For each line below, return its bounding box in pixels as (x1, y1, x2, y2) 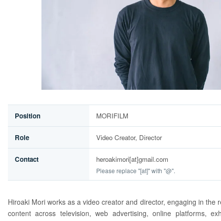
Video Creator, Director (96, 133, 162, 143)
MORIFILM (96, 111, 128, 121)
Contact (15, 154, 38, 164)
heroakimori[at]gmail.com (96, 154, 168, 164)
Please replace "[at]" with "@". (96, 166, 175, 175)
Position (15, 111, 40, 121)
